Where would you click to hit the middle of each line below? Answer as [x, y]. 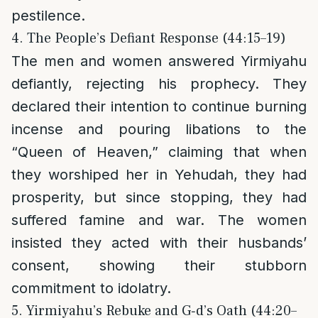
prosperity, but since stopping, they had [159, 197]
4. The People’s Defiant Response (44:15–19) [149, 38]
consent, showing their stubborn [159, 265]
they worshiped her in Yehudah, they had [159, 175]
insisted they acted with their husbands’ [159, 243]
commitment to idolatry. [91, 288]
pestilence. [48, 16]
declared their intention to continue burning [159, 106]
